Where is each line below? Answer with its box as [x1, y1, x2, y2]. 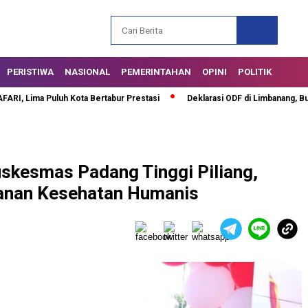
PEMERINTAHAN [121, 67, 191, 77]
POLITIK [238, 67, 272, 77]
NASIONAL [65, 67, 110, 77]
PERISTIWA [7, 67, 54, 77]
